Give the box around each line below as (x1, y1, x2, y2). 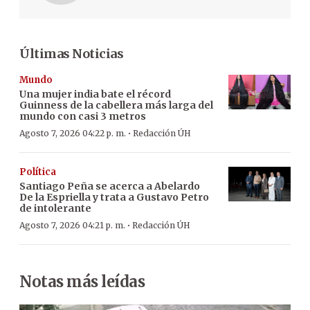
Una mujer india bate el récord (19, 87, 171, 100)
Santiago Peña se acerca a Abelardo (19, 179, 200, 192)
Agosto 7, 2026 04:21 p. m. (19, 219, 125, 230)
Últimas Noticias (19, 45, 123, 62)
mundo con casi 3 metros (19, 109, 146, 122)
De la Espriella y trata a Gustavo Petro (19, 190, 209, 203)
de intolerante (19, 201, 91, 215)
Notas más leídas (19, 271, 145, 291)
